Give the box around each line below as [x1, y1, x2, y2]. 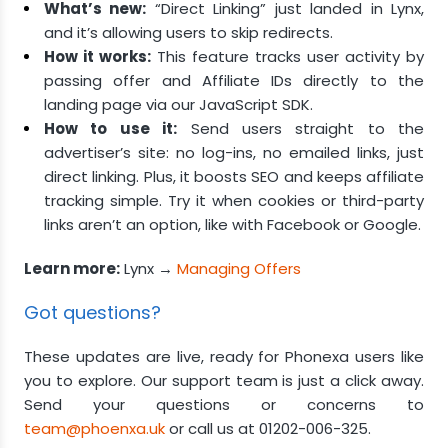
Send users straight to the [177, 118, 424, 139]
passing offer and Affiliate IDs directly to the [44, 70, 424, 91]
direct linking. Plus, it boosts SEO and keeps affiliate [44, 166, 424, 187]
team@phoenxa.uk [24, 418, 165, 439]
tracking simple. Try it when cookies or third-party [44, 190, 424, 211]
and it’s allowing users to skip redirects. [44, 22, 333, 43]
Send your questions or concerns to [24, 394, 424, 415]
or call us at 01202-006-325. [165, 418, 371, 439]
